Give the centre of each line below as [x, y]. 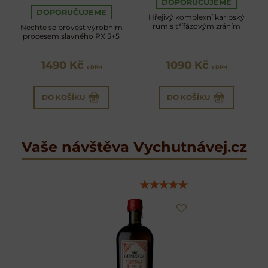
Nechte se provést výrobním [71, 27]
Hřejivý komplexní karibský [196, 17]
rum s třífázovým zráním [196, 26]
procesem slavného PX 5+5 [71, 36]
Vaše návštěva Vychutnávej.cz [134, 147]
